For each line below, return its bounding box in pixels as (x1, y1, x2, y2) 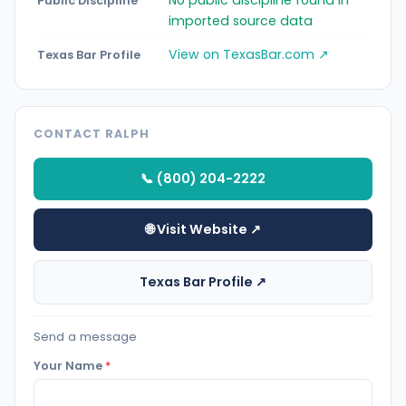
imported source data (169, 11, 313, 30)
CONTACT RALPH (34, 125, 150, 141)
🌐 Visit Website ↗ (145, 220, 261, 239)
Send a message (34, 327, 137, 345)
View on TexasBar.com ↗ (169, 44, 329, 63)
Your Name (34, 357, 105, 373)
